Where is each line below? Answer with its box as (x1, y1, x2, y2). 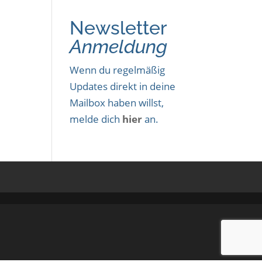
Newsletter (70, 17, 167, 39)
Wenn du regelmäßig (70, 63, 166, 77)
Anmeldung (70, 36, 168, 57)
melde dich (70, 112, 123, 126)
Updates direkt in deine (70, 80, 176, 93)
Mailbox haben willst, (70, 96, 164, 109)
